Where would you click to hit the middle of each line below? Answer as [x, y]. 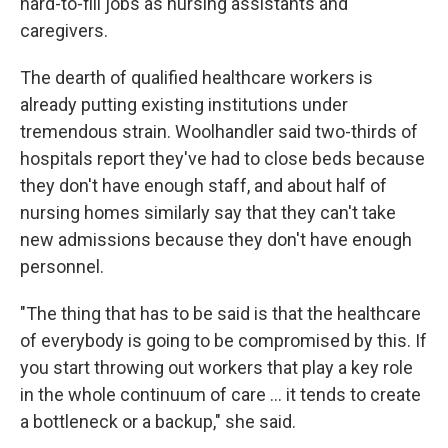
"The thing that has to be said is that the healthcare [220, 313]
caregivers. [64, 30]
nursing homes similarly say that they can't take [208, 212]
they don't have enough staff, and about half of [203, 185]
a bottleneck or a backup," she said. [158, 421]
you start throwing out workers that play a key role [216, 367]
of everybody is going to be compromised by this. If [223, 340]
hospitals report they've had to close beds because [222, 158]
